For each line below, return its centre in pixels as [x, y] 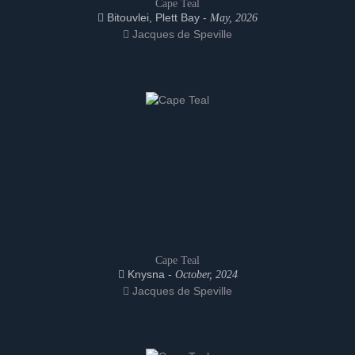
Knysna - [149, 274]
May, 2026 [234, 18]
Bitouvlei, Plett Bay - [157, 17]
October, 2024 [206, 275]
